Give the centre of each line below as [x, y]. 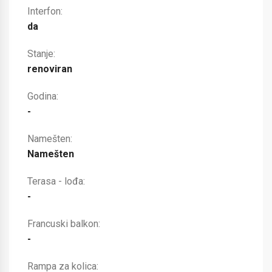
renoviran [50, 69]
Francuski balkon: [64, 224]
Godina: [43, 96]
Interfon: [45, 11]
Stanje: [41, 54]
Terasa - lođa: [56, 181]
